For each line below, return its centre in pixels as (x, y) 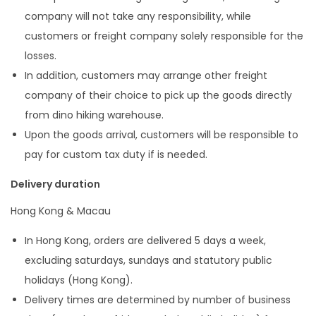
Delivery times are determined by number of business (158, 300)
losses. (41, 56)
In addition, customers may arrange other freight (146, 75)
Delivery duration (55, 184)
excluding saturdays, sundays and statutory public (148, 260)
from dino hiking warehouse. (94, 115)
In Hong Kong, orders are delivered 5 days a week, (145, 241)
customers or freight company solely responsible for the (164, 36)
